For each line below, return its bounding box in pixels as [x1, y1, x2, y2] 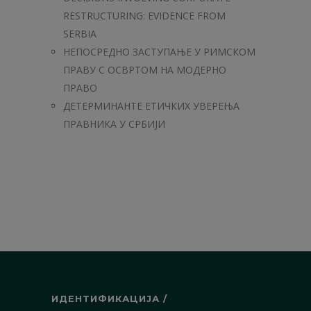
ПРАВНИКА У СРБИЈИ [63, 117, 165, 131]
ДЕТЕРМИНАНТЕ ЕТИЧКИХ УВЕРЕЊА [63, 99, 239, 112]
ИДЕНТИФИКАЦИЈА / [51, 293, 167, 304]
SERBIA [63, 27, 96, 40]
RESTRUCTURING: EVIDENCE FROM [63, 9, 226, 22]
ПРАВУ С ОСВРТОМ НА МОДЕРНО [63, 63, 226, 76]
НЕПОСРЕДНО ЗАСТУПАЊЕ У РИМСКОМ [63, 45, 255, 58]
